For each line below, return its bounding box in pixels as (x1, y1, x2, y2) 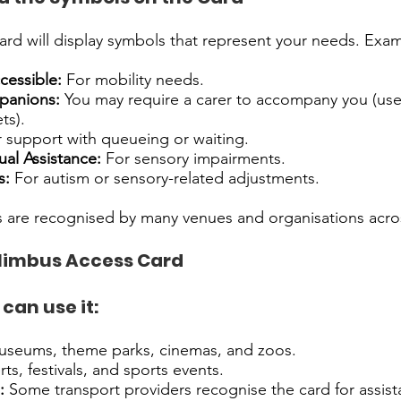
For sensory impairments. (101, 149, 286, 168)
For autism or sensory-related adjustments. (10, 168, 320, 188)
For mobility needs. (62, 70, 204, 90)
